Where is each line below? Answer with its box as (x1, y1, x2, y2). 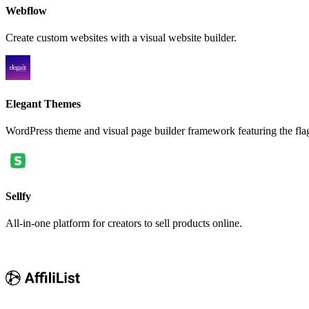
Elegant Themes (6, 97, 81, 110)
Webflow (6, 5, 47, 17)
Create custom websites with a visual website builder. (6, 32, 237, 44)
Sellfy (6, 190, 31, 203)
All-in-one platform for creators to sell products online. (6, 217, 242, 230)
